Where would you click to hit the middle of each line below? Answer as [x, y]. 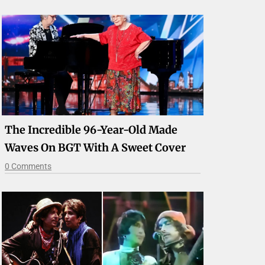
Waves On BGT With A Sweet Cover [96, 148]
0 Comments [28, 167]
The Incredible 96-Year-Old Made [91, 130]
